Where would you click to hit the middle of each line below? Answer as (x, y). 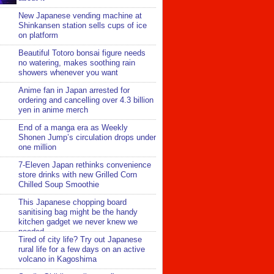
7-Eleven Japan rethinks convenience (85, 165)
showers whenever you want (68, 73)
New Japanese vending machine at (80, 16)
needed (31, 232)
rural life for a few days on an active (82, 250)
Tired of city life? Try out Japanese (80, 240)
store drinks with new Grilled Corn (78, 175)
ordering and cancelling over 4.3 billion (86, 100)
